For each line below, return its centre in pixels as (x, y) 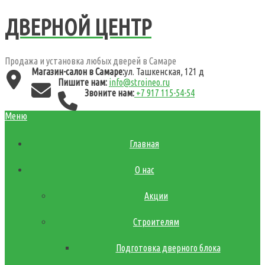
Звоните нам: (109, 93)
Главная (144, 143)
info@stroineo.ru (139, 82)
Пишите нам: (83, 82)
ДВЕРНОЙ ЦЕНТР (78, 28)
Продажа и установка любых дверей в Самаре (91, 61)
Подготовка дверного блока (168, 248)
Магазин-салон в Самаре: (78, 71)
